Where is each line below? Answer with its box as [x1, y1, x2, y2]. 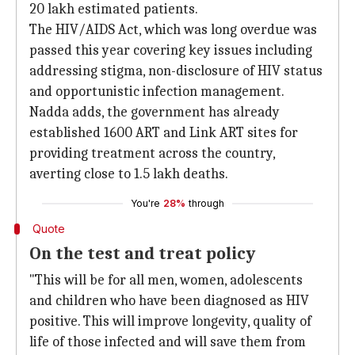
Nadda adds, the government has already [29, 104, 280, 120]
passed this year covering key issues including [29, 42, 312, 59]
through [189, 197, 224, 209]
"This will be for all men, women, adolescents [29, 272, 303, 288]
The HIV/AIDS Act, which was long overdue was [29, 21, 317, 38]
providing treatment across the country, [29, 145, 275, 162]
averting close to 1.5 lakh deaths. [29, 166, 228, 182]
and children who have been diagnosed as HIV [29, 292, 309, 309]
